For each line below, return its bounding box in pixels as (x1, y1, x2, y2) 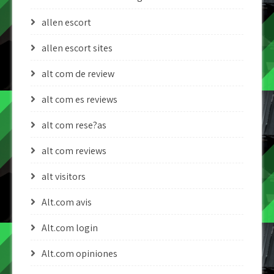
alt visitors (42, 170, 86, 183)
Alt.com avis (42, 196, 92, 209)
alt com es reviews (42, 93, 117, 106)
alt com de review (42, 67, 114, 80)
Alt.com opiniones (42, 247, 117, 260)
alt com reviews (42, 144, 106, 157)
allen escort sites (42, 42, 113, 54)
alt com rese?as (42, 119, 106, 131)
